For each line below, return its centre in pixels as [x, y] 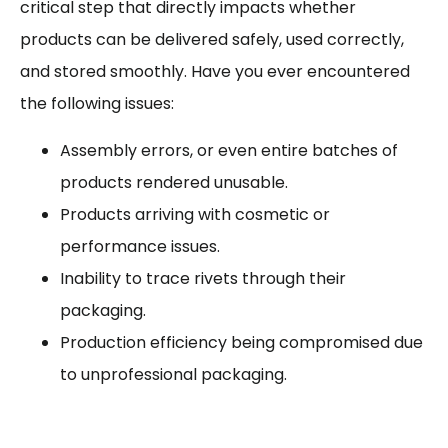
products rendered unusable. [174, 182]
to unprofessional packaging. [173, 374]
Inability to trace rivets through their [203, 278]
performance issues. [140, 246]
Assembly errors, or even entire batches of [229, 150]
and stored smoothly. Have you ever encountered [215, 72]
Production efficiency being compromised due [241, 342]
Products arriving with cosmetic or [195, 214]
